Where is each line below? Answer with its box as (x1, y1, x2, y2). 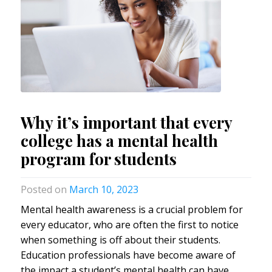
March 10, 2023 (69, 182, 138, 196)
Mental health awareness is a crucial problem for (20, 202, 243, 216)
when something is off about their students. (20, 233, 220, 246)
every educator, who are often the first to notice (20, 217, 239, 231)
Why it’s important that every (20, 111, 232, 133)
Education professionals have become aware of (20, 248, 236, 262)
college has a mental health (20, 129, 218, 151)
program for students (20, 148, 177, 169)
